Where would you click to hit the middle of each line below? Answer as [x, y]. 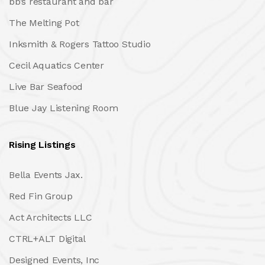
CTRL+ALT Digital [48, 238]
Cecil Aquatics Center [56, 65]
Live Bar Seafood [46, 86]
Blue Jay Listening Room [64, 108]
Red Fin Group [41, 196]
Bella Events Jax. [46, 174]
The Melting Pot [44, 22]
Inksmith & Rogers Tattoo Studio [80, 44]
